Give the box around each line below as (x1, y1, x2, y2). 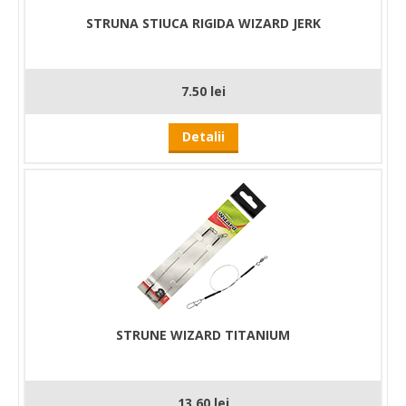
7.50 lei (180, 82, 226, 100)
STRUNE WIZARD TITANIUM (116, 325, 290, 343)
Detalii (181, 127, 225, 145)
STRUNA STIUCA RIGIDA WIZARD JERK (85, 14, 321, 32)
